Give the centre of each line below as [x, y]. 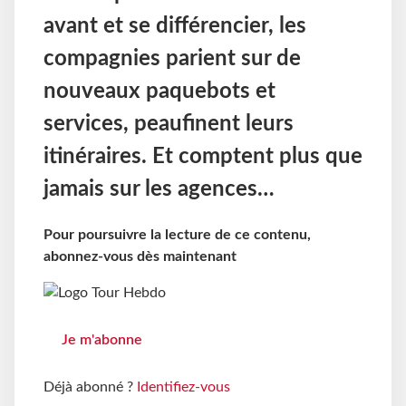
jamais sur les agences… [159, 190]
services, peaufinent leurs [169, 125]
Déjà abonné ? [90, 387]
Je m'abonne [102, 340]
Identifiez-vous [184, 387]
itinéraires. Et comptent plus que [203, 157]
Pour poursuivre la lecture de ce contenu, [177, 235]
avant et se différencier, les [175, 27]
